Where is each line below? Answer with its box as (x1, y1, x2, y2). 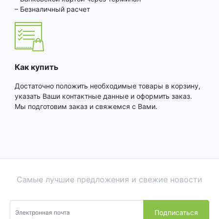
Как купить (15, 62, 58, 72)
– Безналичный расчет (15, 5, 90, 13)
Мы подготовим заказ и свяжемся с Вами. (15, 102, 157, 110)
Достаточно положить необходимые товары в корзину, (15, 82, 200, 90)
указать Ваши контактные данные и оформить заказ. (15, 92, 192, 100)
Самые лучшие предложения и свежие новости (17, 175, 202, 184)
